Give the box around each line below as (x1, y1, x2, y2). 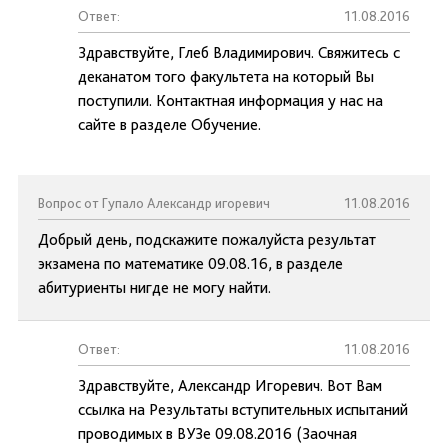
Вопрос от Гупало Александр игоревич (38, 195, 270, 211)
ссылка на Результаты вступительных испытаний (78, 400, 408, 419)
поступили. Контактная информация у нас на (78, 91, 383, 110)
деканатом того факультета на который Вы (78, 67, 374, 86)
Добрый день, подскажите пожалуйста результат (38, 230, 376, 249)
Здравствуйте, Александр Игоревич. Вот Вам (78, 376, 382, 395)
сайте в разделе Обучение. (78, 115, 261, 134)
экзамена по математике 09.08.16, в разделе (38, 254, 343, 273)
